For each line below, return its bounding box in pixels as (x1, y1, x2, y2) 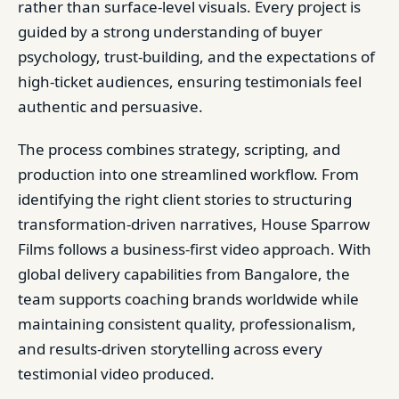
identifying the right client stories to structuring (18, 188, 352, 209)
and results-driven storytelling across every (18, 338, 322, 359)
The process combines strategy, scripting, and (18, 138, 340, 159)
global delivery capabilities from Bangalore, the (18, 263, 350, 284)
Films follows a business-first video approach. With (18, 238, 371, 259)
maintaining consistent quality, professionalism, (18, 313, 356, 334)
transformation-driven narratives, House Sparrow (18, 213, 370, 234)
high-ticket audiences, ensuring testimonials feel (18, 70, 362, 92)
